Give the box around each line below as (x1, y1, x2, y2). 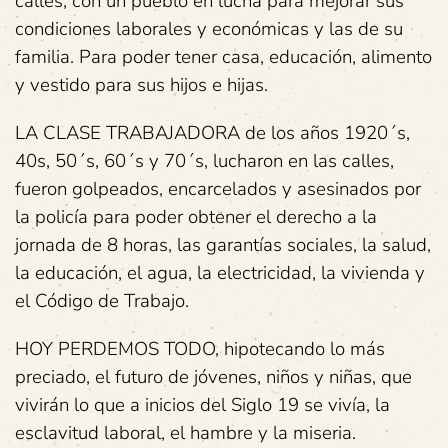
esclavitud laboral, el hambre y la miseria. (15, 419, 356, 446)
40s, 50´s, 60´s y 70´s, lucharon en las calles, (15, 147, 394, 174)
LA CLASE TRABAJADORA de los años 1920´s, (15, 119, 410, 146)
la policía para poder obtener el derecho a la (15, 203, 377, 230)
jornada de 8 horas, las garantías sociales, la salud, (15, 231, 431, 258)
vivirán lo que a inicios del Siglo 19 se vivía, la (15, 391, 390, 418)
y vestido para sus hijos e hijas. (15, 71, 268, 98)
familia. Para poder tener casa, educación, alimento (15, 43, 432, 70)
